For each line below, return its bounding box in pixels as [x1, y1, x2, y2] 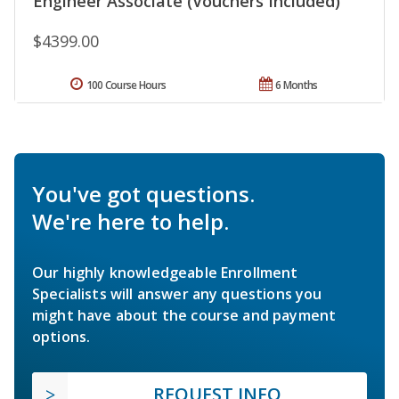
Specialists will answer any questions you [32, 284, 322, 305]
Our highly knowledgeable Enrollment [32, 263, 298, 283]
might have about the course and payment [32, 305, 337, 326]
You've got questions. [32, 179, 255, 209]
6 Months [275, 77, 318, 94]
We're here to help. [32, 207, 229, 237]
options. [32, 327, 91, 347]
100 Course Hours [85, 77, 167, 94]
